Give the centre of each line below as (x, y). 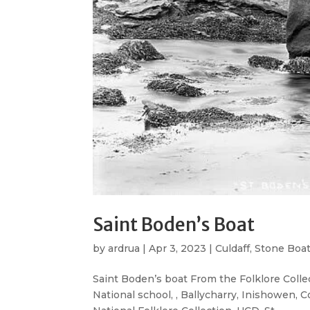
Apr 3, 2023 (178, 248)
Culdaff (233, 248)
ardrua (124, 248)
